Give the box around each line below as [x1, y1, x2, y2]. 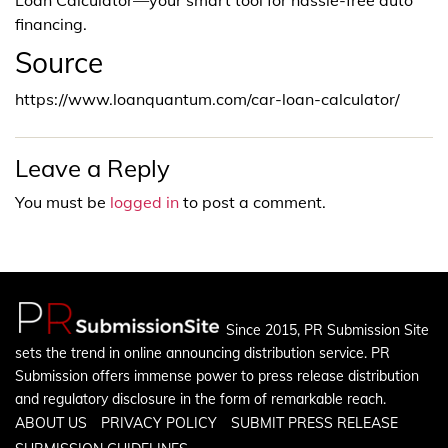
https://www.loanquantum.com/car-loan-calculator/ [15, 88, 400, 109]
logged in [110, 191, 179, 212]
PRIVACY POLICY [101, 413, 217, 432]
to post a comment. [179, 191, 326, 212]
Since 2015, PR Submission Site [226, 320, 429, 339]
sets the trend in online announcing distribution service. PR [15, 343, 390, 362]
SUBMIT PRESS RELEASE [231, 413, 398, 432]
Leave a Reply [15, 152, 170, 183]
